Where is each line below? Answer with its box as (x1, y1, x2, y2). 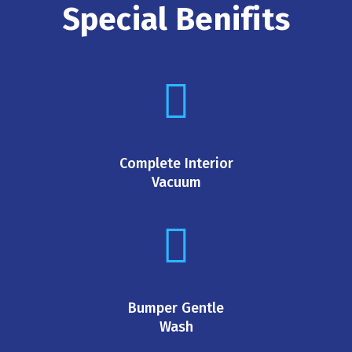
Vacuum (151, 173, 201, 191)
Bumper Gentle (128, 299, 224, 317)
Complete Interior (119, 154, 233, 172)
